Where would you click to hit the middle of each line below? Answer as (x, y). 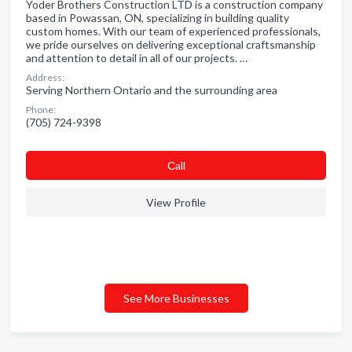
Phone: (41, 110)
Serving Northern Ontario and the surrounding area (152, 90)
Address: (45, 77)
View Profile (176, 202)
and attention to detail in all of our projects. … (137, 58)
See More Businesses (176, 298)
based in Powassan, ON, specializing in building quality (158, 18)
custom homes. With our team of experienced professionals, (173, 31)
